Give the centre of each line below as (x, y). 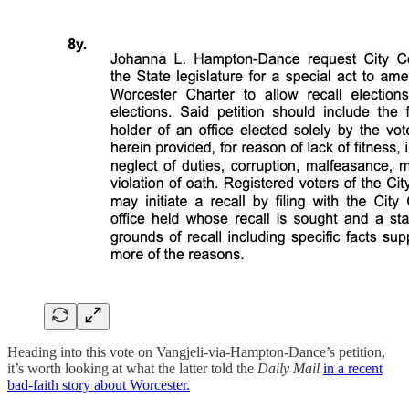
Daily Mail (290, 369)
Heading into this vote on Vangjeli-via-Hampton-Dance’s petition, (196, 352)
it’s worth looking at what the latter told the (132, 369)
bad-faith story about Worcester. (99, 385)
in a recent (353, 369)
